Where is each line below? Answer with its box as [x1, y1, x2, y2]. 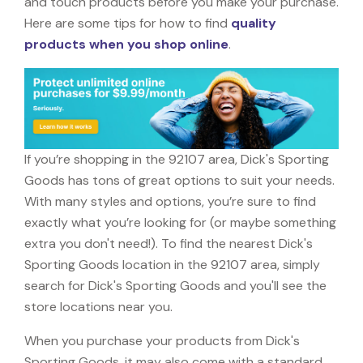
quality [231, 14, 276, 32]
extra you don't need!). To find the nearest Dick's [24, 234, 313, 252]
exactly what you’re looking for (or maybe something [24, 213, 336, 231]
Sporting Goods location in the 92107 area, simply [24, 255, 320, 273]
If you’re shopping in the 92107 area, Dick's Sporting [24, 150, 329, 168]
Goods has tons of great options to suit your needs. [24, 171, 335, 189]
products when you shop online [24, 35, 228, 53]
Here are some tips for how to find [24, 14, 231, 32]
